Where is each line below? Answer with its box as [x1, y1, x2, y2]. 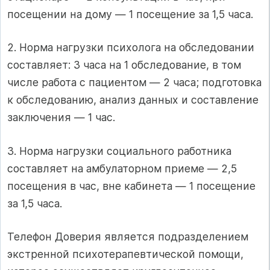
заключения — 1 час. [7, 111, 115, 124]
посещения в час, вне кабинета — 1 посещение [7, 179, 256, 192]
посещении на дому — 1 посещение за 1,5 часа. [7, 7, 253, 20]
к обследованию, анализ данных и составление [7, 93, 259, 107]
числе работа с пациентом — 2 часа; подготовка [7, 76, 262, 89]
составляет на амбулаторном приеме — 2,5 [7, 162, 237, 175]
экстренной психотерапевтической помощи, [7, 247, 243, 260]
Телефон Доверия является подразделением [7, 230, 248, 243]
